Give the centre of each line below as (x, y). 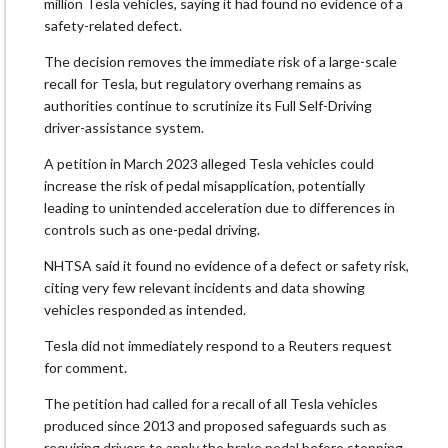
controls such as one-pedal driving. (152, 230)
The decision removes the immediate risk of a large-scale (220, 62)
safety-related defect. (113, 26)
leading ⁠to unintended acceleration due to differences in (219, 208)
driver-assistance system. (124, 128)
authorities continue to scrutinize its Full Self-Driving (208, 106)
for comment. (85, 368)
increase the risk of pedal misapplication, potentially (204, 186)
